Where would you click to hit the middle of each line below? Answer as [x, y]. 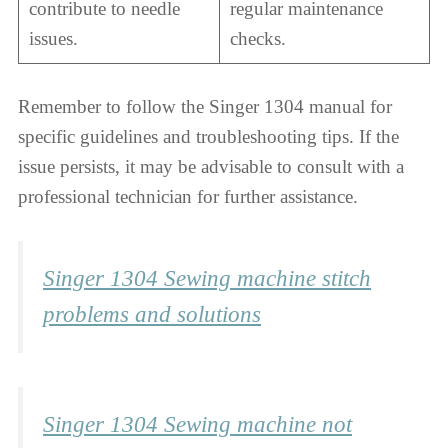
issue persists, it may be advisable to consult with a [211, 167]
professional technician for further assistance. [188, 197]
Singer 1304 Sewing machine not [197, 425]
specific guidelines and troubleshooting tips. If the [208, 137]
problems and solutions [152, 314]
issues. [53, 38]
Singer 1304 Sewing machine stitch [207, 278]
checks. [257, 38]
